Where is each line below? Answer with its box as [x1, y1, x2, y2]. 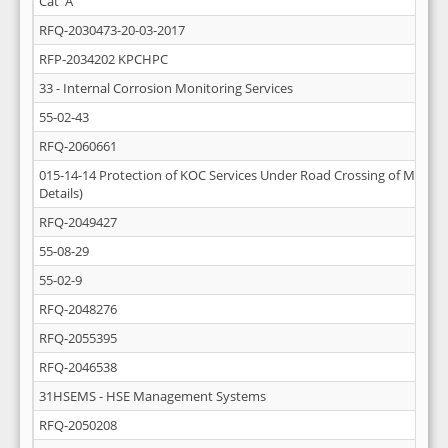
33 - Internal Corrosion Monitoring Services [39, 79, 293, 97]
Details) [39, 184, 83, 202]
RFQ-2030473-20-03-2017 [39, 21, 185, 39]
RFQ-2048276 [39, 300, 117, 318]
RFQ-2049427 [39, 213, 117, 231]
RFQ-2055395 [39, 329, 117, 347]
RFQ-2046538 [39, 358, 117, 376]
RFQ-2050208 [39, 416, 117, 434]
